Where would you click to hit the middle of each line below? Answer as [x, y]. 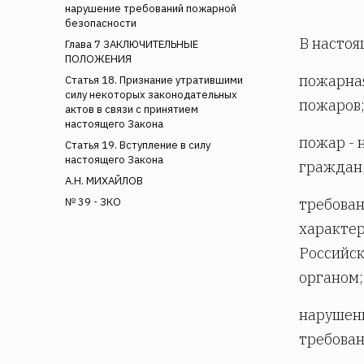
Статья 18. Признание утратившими [154, 80]
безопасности [101, 23]
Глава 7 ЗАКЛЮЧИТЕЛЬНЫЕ [132, 44]
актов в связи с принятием [132, 109]
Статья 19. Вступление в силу [138, 145]
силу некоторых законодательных [151, 94]
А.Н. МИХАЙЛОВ [104, 180]
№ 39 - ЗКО [93, 201]
